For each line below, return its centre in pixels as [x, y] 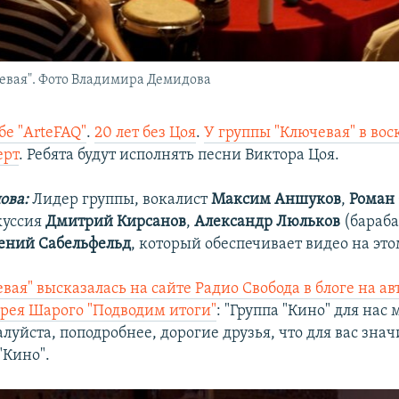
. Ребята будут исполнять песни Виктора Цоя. [179, 155]
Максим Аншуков [277, 199]
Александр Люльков [268, 222]
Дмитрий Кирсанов [116, 222]
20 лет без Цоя [146, 133]
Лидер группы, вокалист [120, 199]
